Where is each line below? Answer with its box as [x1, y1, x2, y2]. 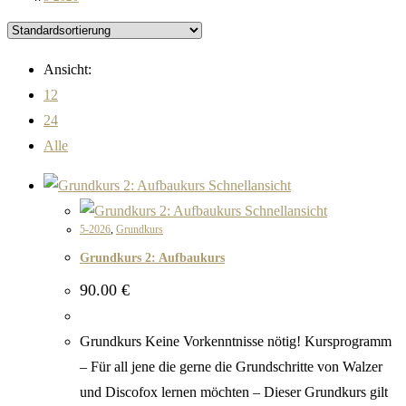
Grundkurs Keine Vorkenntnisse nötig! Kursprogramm [80, 333, 391, 350]
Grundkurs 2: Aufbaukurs [80, 251, 225, 266]
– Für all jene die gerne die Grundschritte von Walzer [80, 359, 382, 375]
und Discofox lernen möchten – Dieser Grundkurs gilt [80, 384, 388, 401]
